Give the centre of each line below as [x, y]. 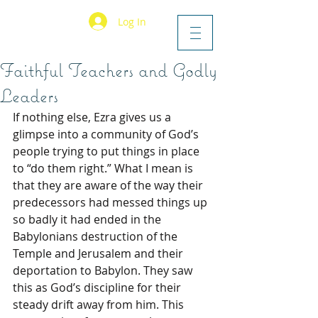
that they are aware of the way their [109, 185]
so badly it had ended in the [88, 219]
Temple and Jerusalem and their [99, 253]
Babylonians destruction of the [97, 236]
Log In [132, 21]
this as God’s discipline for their [98, 287]
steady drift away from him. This [100, 305]
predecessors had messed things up [111, 202]
